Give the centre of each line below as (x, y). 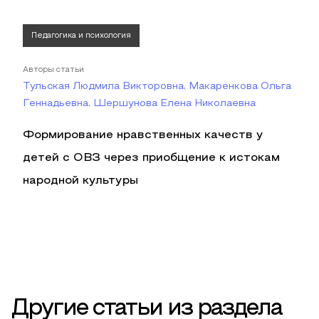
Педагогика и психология (81, 36)
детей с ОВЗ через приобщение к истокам (151, 158)
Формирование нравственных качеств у (143, 135)
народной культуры (80, 181)
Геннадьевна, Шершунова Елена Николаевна (139, 104)
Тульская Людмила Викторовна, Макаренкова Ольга (157, 87)
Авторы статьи (53, 70)
